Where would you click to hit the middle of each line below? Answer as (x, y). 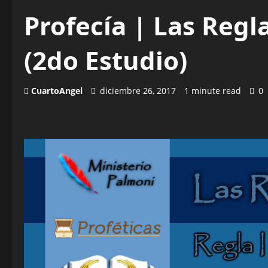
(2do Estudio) (106, 60)
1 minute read (213, 91)
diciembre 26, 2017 (138, 91)
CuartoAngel (57, 91)
